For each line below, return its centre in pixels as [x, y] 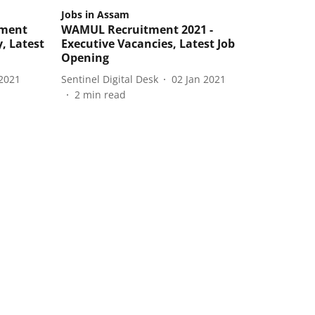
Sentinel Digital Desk [110, 79]
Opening [85, 58]
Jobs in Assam [95, 15]
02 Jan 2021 [199, 79]
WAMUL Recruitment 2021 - [137, 30]
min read [104, 95]
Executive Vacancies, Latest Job [148, 44]
